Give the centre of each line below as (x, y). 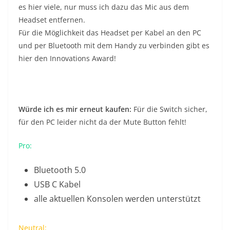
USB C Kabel (57, 185)
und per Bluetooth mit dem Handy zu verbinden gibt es (114, 46)
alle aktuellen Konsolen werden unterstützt (117, 199)
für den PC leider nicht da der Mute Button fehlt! (102, 122)
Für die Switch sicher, (169, 109)
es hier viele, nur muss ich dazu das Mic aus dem (104, 7)
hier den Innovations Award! (67, 59)
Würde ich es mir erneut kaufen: (75, 109)
